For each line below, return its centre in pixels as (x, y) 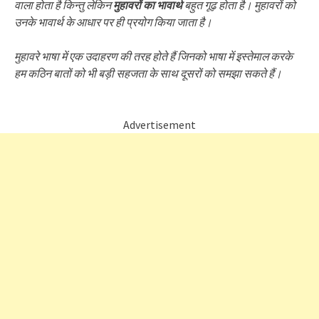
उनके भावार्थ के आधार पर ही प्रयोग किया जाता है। (113, 22)
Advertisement (159, 125)
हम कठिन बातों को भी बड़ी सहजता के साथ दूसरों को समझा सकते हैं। (148, 73)
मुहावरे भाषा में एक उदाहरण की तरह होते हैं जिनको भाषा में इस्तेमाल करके (153, 56)
